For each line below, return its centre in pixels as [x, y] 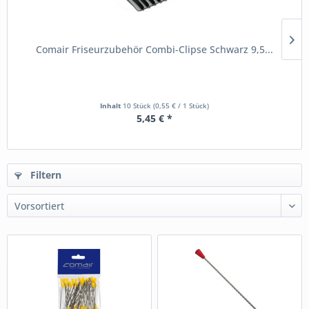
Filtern [44, 175]
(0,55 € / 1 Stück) [181, 106]
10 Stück [138, 106]
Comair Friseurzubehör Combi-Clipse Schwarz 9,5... [154, 50]
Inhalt [111, 106]
